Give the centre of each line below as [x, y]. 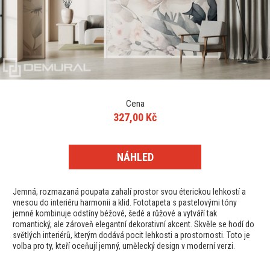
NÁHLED [135, 157]
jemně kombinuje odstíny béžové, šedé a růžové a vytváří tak [115, 214]
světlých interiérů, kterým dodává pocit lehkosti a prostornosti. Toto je [131, 235]
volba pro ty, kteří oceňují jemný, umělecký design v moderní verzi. [124, 246]
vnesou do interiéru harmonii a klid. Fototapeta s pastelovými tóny [125, 203]
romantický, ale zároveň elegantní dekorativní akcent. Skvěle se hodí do [133, 224]
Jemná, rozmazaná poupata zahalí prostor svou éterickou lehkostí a [129, 192]
